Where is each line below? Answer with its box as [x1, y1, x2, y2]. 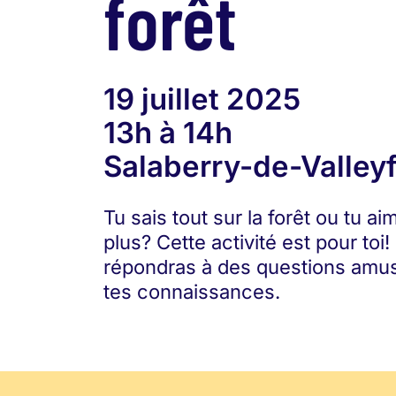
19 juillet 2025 [103, 81, 301, 117]
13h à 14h [103, 115, 232, 150]
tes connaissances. [103, 280, 280, 303]
